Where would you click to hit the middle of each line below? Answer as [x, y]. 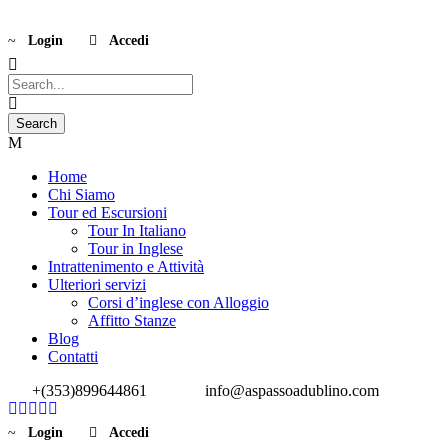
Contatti [73, 356]
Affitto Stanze [132, 320]
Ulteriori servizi [97, 284]
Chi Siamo [81, 194]
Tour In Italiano [137, 230]
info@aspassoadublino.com [290, 390]
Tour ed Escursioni [107, 212]
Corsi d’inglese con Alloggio [178, 302]
